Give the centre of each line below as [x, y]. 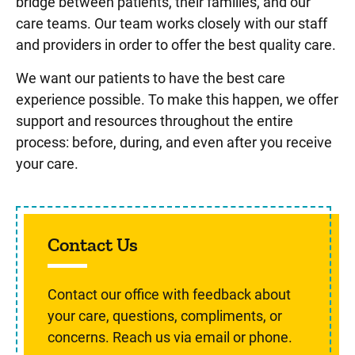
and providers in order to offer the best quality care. [176, 45]
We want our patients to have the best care [151, 78]
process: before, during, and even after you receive [174, 142]
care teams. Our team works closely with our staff [172, 23]
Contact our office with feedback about [169, 294]
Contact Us [93, 244]
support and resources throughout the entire [155, 121]
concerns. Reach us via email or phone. [170, 337]
